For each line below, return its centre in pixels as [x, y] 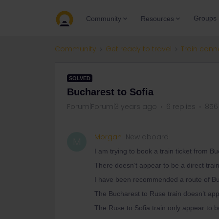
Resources [157, 18]
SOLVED [80, 78]
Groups [205, 18]
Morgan [108, 137]
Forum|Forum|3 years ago [112, 107]
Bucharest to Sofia [110, 92]
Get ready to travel [139, 49]
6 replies [181, 107]
